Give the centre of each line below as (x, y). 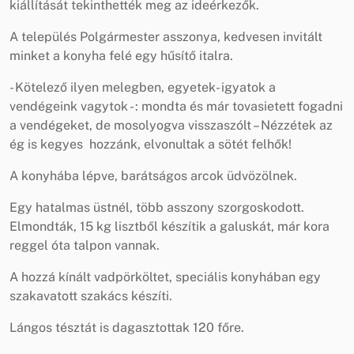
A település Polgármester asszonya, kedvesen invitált (166, 36)
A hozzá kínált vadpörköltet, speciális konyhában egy (165, 277)
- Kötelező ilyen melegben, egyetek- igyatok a (143, 87)
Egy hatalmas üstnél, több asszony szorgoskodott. (157, 207)
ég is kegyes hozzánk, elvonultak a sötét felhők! (151, 144)
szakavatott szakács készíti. (91, 296)
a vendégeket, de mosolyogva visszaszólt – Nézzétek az (171, 125)
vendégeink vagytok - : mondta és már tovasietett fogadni (176, 106)
